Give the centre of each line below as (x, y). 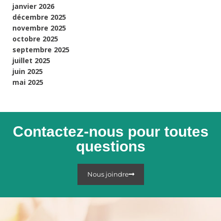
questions (110, 146)
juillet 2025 (31, 60)
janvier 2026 (33, 6)
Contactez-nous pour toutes (110, 131)
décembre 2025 (39, 17)
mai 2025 (28, 82)
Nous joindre (108, 174)
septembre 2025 (41, 49)
